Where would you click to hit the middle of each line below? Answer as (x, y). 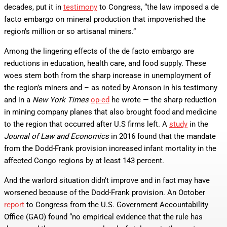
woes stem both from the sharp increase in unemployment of (107, 75)
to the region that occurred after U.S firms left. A (87, 124)
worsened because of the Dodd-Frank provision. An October (105, 193)
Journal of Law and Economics (56, 136)
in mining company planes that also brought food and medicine (110, 112)
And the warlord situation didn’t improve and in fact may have (107, 180)
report (14, 205)
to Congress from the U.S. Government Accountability (116, 205)
